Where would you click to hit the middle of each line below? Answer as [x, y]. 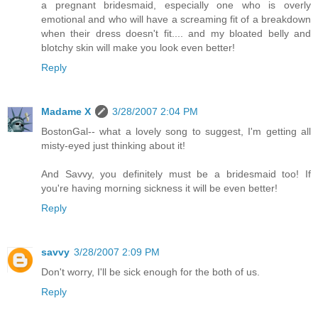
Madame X [66, 112]
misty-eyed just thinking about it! [113, 146]
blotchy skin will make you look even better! [138, 48]
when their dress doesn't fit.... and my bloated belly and [176, 34]
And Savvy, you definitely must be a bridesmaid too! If [176, 174]
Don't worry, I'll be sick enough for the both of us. [150, 272]
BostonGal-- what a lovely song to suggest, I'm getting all [176, 132]
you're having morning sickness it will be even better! [159, 188]
